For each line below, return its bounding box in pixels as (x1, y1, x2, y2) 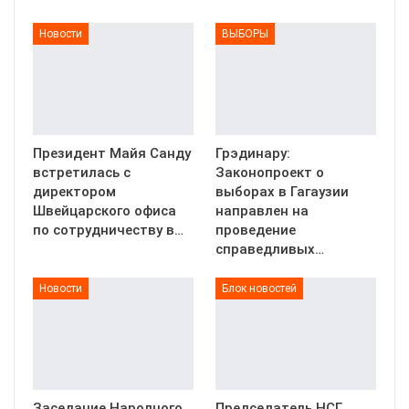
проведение (215, 221, 296, 238)
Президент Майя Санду (33, 144, 191, 162)
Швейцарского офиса (33, 202, 176, 219)
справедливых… (215, 240, 324, 257)
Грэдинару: (215, 144, 290, 162)
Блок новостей (222, 281, 297, 295)
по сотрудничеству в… (33, 221, 184, 238)
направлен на (215, 202, 309, 219)
